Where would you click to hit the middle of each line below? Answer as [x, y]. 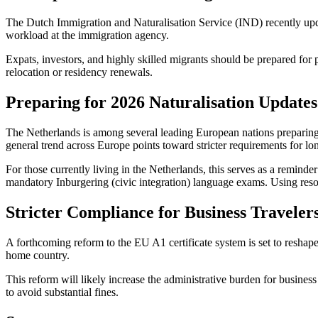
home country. [38, 255]
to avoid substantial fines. [62, 292]
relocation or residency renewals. [79, 72]
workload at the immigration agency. [87, 35]
